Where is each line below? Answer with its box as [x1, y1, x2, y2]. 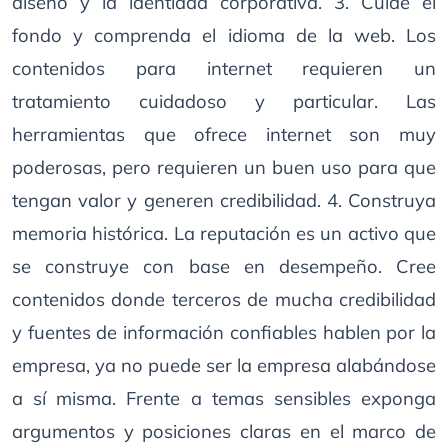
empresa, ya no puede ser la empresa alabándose [12, 354, 436, 377]
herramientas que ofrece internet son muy [12, 123, 436, 146]
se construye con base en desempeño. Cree [12, 255, 436, 278]
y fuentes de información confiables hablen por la [12, 321, 436, 344]
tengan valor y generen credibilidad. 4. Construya [12, 189, 436, 212]
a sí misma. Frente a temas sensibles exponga [12, 387, 436, 410]
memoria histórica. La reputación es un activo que [12, 222, 436, 245]
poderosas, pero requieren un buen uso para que [12, 156, 436, 179]
